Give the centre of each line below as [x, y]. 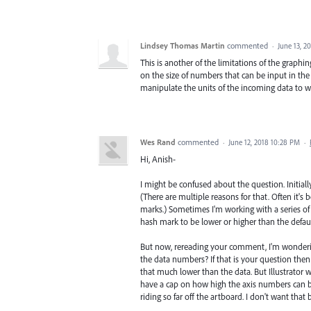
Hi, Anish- [158, 159]
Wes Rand [158, 142]
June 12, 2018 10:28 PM [264, 142]
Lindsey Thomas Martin [183, 45]
